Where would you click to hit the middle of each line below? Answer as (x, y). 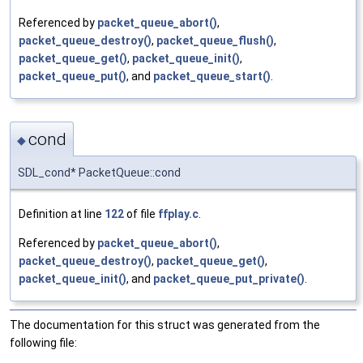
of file (141, 214)
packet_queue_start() (212, 77)
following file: (43, 342)
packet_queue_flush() (215, 41)
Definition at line (62, 214)
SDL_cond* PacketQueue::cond (99, 172)
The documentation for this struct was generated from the (165, 325)
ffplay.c (178, 214)
